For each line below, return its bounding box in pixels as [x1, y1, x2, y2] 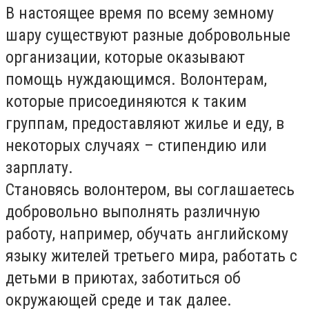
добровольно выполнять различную [6, 202, 260, 221]
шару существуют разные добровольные [6, 26, 290, 45]
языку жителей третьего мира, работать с [6, 246, 297, 266]
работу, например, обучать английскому [6, 224, 288, 243]
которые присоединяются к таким [6, 92, 247, 111]
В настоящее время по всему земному [6, 3, 274, 23]
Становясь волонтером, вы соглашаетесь [6, 180, 295, 199]
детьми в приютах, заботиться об [6, 268, 241, 288]
